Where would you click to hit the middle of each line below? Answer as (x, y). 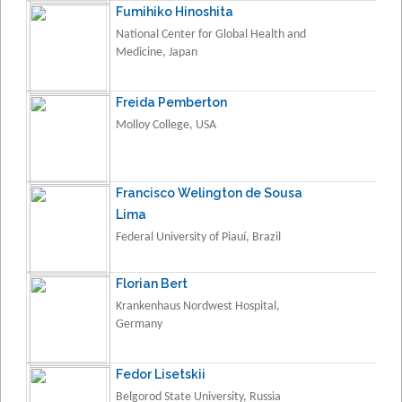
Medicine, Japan (157, 52)
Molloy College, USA (166, 125)
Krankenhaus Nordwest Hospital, (198, 306)
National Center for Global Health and (211, 34)
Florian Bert (152, 283)
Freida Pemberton (171, 102)
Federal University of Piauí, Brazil (198, 237)
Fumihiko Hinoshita (175, 11)
